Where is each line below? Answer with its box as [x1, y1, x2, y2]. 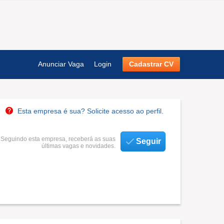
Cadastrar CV [129, 60, 173, 68]
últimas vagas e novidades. [41, 142, 115, 149]
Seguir [136, 137, 161, 145]
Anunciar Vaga [38, 60, 84, 68]
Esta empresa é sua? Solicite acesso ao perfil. [17, 107, 163, 115]
